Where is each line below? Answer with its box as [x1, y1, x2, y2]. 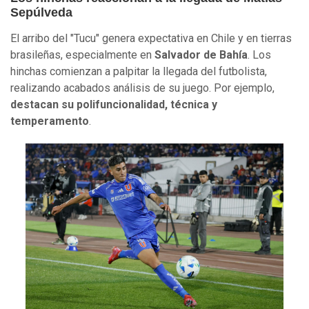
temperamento [10, 114, 89, 128]
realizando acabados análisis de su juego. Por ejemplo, [10, 81, 275, 94]
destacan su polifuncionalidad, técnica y [10, 97, 217, 111]
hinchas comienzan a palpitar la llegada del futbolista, [10, 64, 267, 78]
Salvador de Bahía [154, 48, 248, 61]
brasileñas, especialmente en [10, 48, 154, 61]
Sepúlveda [10, 5, 72, 19]
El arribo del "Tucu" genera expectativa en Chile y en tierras [10, 31, 292, 45]
